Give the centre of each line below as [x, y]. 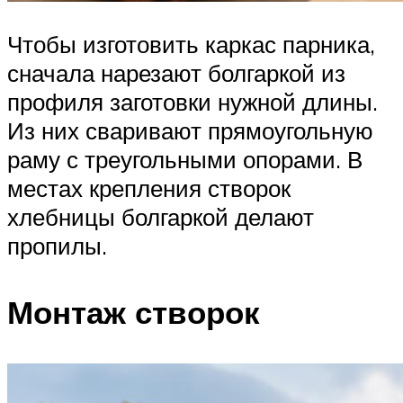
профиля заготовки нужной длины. [193, 102]
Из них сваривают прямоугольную [190, 131]
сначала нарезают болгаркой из [176, 73]
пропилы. [57, 246]
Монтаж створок [134, 312]
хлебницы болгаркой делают [161, 217]
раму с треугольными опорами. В [185, 160]
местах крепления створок [149, 188]
